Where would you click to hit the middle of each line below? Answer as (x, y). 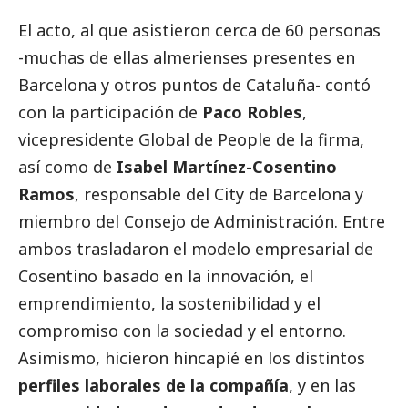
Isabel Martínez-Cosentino (227, 167)
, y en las (322, 386)
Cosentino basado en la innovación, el (166, 276)
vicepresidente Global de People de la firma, (191, 140)
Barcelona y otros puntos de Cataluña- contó (194, 85)
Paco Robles (252, 112)
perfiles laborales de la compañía (153, 386)
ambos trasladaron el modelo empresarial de (196, 249)
